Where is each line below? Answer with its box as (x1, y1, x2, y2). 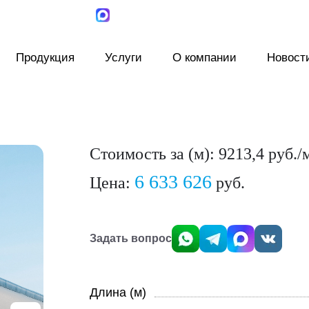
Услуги (105, 51, 142, 64)
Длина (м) (89, 285, 146, 299)
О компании (172, 51, 237, 64)
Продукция (16, 51, 74, 64)
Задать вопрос (89, 232, 172, 244)
